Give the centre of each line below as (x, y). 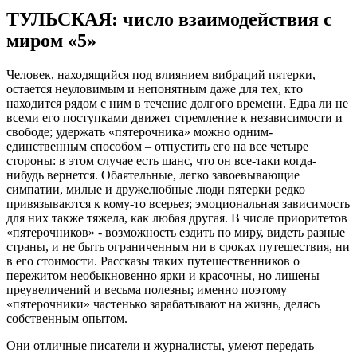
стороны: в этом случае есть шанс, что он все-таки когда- (161, 161)
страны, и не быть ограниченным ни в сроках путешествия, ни (178, 247)
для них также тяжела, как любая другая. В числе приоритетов (177, 218)
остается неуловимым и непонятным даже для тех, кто (155, 89)
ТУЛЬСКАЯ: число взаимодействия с (169, 20)
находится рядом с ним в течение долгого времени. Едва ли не (177, 104)
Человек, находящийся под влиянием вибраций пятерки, (161, 75)
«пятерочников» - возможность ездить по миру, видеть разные (176, 233)
